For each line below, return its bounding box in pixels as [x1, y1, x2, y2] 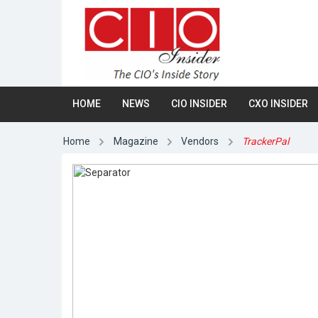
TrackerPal [242, 136, 290, 147]
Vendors [181, 136, 219, 147]
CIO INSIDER [171, 98, 227, 109]
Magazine [113, 136, 158, 147]
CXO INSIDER [248, 98, 308, 109]
